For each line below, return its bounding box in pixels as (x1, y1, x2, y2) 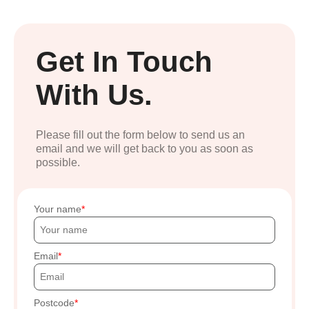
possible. (36, 156, 80, 168)
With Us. (36, 78, 152, 111)
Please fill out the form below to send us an (36, 128, 245, 141)
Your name (34, 203, 81, 215)
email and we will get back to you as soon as (36, 142, 253, 154)
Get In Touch (36, 45, 212, 78)
